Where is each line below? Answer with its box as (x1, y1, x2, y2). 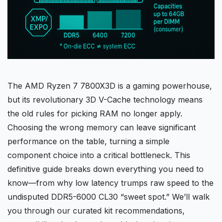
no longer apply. (118, 108, 182, 118)
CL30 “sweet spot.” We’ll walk (96, 191, 210, 202)
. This (170, 150, 190, 160)
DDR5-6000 (51, 191, 96, 202)
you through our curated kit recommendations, (7, 205, 185, 216)
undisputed (7, 191, 51, 202)
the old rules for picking (7, 108, 100, 118)
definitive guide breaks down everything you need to (7, 164, 204, 174)
